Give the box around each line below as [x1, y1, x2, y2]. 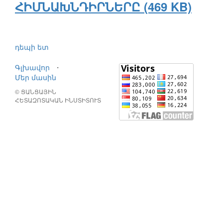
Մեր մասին [15, 72, 56, 83]
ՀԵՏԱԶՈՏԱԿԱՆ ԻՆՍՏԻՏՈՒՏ [15, 96, 101, 105]
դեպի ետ [15, 42, 49, 52]
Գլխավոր [15, 62, 50, 73]
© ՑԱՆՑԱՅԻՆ [15, 87, 56, 96]
